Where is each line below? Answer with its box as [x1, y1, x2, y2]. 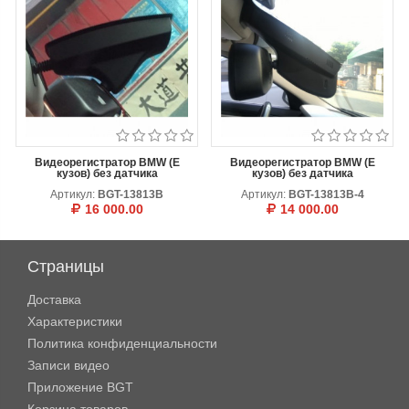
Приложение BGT [27, 380, 133, 394]
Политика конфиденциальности [27, 336, 217, 351]
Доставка [27, 292, 81, 307]
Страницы [27, 257, 104, 276]
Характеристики [27, 314, 122, 329]
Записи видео [27, 358, 110, 372]
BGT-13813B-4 [288, 188, 364, 201]
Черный [280, 246, 321, 259]
